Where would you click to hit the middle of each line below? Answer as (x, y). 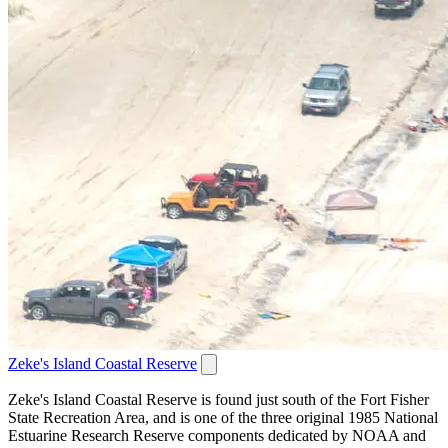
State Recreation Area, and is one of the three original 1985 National (223, 417)
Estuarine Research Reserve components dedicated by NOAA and (217, 435)
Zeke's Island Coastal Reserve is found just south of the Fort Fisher (218, 399)
